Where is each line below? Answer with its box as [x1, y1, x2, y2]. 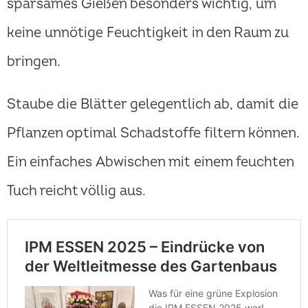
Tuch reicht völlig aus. [7, 182, 146, 200]
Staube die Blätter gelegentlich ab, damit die [7, 96, 298, 113]
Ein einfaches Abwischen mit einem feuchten [7, 153, 294, 171]
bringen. [7, 53, 60, 71]
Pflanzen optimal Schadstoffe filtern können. [7, 124, 300, 142]
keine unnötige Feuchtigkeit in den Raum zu [7, 24, 289, 42]
